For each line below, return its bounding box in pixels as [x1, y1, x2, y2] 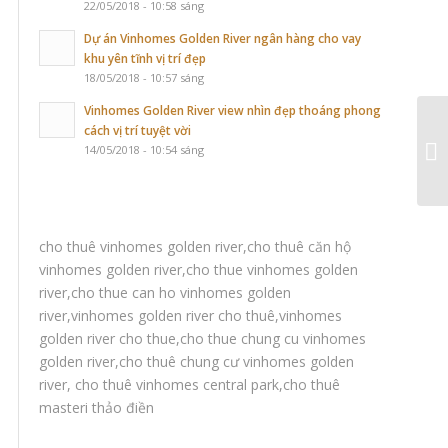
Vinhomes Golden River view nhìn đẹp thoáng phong [84, 101, 381, 118]
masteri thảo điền [39, 397, 154, 417]
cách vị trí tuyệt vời [84, 121, 191, 138]
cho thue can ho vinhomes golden [71, 282, 291, 302]
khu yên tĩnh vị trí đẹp [84, 49, 206, 66]
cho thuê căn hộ [247, 236, 351, 256]
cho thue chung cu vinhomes [180, 328, 366, 348]
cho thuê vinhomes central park [75, 374, 279, 394]
